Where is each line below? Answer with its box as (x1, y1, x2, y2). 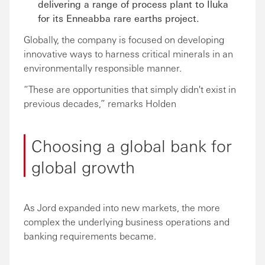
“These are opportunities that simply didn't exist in (24, 83, 236, 95)
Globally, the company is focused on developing (24, 33, 224, 46)
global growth (31, 156, 135, 177)
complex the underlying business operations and (24, 215, 230, 228)
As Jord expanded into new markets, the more (24, 201, 220, 214)
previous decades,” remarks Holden (24, 97, 176, 109)
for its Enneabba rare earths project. (38, 12, 199, 24)
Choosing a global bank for (31, 134, 232, 156)
